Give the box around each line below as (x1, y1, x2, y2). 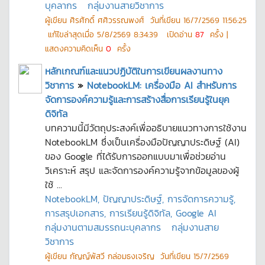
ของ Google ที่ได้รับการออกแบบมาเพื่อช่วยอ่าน (45, 149, 226, 163)
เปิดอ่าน (158, 28, 195, 40)
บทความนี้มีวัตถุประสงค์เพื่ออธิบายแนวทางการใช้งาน (45, 121, 247, 135)
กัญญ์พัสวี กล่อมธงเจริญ (70, 250, 154, 262)
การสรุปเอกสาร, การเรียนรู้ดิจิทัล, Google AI (45, 206, 216, 220)
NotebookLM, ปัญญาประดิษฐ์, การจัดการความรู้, (45, 192, 235, 206)
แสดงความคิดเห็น (45, 43, 106, 54)
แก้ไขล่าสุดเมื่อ (45, 28, 97, 40)
